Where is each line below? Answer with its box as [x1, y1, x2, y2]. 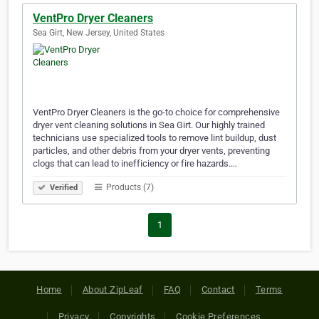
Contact [202, 284, 235, 296]
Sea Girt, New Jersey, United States [33, 28, 164, 38]
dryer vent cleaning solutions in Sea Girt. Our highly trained [33, 120, 265, 131]
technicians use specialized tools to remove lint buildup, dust [33, 132, 276, 144]
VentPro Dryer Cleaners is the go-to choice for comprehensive [33, 107, 280, 118]
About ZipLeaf [82, 284, 143, 296]
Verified [48, 183, 78, 193]
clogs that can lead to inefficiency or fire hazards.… [33, 158, 237, 169]
